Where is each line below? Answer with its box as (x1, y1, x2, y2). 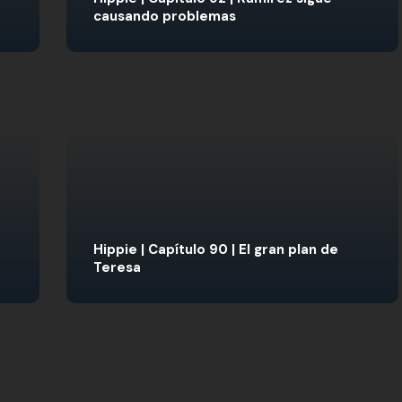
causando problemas (93, 7, 236, 25)
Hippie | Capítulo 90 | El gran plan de (93, 240, 338, 258)
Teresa (93, 258, 141, 276)
